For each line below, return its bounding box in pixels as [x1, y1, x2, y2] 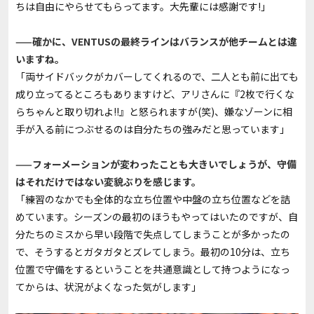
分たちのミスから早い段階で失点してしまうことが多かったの [15, 227, 290, 242]
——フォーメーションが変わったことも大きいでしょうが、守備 [15, 157, 296, 172]
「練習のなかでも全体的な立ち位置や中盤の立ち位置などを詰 [15, 192, 290, 207]
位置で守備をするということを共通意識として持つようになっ [15, 262, 290, 277]
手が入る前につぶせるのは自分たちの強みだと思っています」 [15, 122, 289, 137]
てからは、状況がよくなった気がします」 [15, 280, 201, 294]
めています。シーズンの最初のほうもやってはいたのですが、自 [15, 210, 298, 224]
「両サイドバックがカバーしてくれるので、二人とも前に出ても [15, 69, 299, 84]
